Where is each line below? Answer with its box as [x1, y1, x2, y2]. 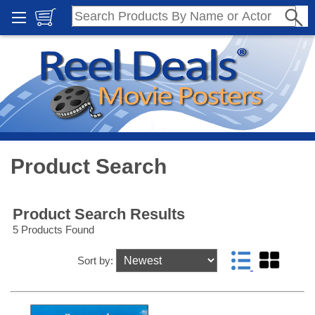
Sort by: [77, 255, 116, 267]
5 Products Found [13, 224, 94, 236]
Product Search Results [13, 205, 185, 224]
